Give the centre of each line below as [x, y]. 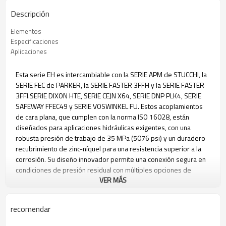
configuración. [36, 180]
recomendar [31, 209]
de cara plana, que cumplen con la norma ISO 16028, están [102, 117]
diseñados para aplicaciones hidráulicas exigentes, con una [103, 127]
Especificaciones [35, 41]
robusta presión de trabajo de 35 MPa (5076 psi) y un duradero [110, 138]
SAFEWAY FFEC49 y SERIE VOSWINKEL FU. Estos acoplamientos [109, 106]
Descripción [30, 14]
